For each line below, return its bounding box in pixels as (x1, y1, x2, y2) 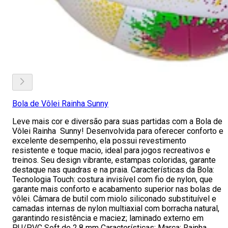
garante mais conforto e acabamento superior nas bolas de (12, 184, 221, 194)
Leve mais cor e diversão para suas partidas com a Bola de (12, 117, 222, 126)
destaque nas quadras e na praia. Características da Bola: (12, 165, 214, 175)
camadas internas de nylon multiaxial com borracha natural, (12, 204, 219, 213)
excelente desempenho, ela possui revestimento (12, 136, 186, 146)
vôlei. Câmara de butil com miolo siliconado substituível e (12, 194, 216, 204)
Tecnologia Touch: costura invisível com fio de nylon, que (12, 175, 213, 184)
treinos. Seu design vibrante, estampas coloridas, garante (12, 155, 216, 165)
